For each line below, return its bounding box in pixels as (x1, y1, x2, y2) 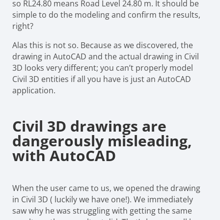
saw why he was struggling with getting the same (12, 205, 192, 216)
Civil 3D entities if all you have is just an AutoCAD (12, 73, 191, 84)
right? (12, 20, 33, 31)
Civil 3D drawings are (12, 115, 166, 136)
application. (12, 84, 57, 96)
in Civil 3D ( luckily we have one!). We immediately (12, 193, 193, 205)
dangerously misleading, (12, 130, 192, 151)
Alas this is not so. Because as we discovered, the (12, 39, 193, 51)
